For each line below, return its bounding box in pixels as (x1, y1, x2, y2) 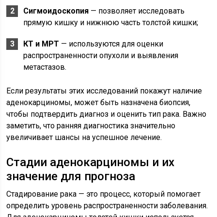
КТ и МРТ (23, 39, 60, 48)
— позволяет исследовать (89, 6, 185, 15)
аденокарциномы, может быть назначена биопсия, (6, 98, 191, 107)
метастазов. (23, 62, 67, 72)
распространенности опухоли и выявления (23, 51, 179, 60)
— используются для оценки (59, 39, 164, 48)
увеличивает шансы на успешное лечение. (6, 133, 162, 142)
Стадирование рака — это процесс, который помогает (6, 189, 201, 199)
